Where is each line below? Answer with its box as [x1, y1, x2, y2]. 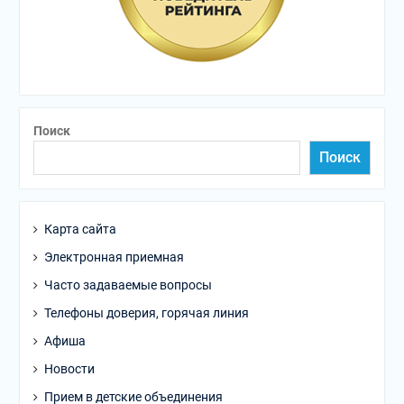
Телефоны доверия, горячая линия [43, 306, 249, 320]
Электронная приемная [43, 250, 184, 264]
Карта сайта [43, 222, 116, 236]
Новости [43, 362, 95, 376]
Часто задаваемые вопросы [43, 278, 212, 292]
